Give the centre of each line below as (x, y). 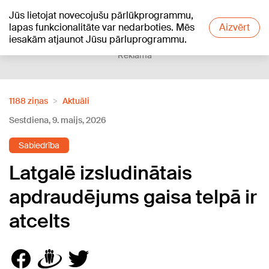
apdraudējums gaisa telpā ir (133, 197)
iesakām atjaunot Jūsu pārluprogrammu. (98, 39)
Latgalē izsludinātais (101, 173)
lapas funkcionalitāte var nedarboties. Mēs (102, 27)
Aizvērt (234, 27)
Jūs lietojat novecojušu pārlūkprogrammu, (101, 15)
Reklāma (134, 55)
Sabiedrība (39, 145)
